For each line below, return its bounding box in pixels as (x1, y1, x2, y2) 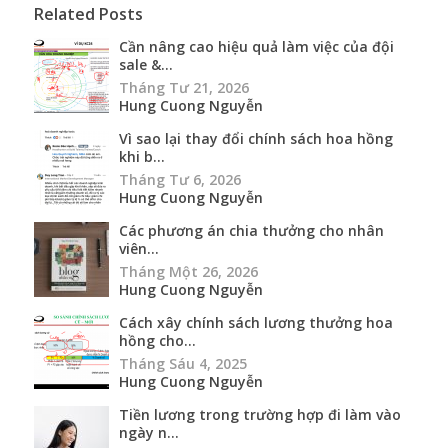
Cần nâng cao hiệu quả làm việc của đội (119, 36, 394, 56)
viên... (119, 238, 159, 258)
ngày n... (119, 422, 179, 442)
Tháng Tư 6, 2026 (119, 169, 241, 189)
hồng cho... (119, 330, 196, 350)
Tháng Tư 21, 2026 (119, 77, 249, 97)
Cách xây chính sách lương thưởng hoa (119, 312, 393, 332)
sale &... (119, 54, 173, 74)
